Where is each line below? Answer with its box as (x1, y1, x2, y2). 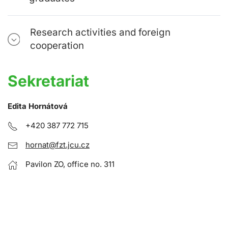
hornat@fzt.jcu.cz (25, 140, 90, 150)
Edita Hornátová (8, 101, 68, 111)
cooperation (30, 40, 84, 52)
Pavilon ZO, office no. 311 (25, 159, 115, 169)
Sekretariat (8, 72, 89, 91)
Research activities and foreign (30, 26, 171, 39)
